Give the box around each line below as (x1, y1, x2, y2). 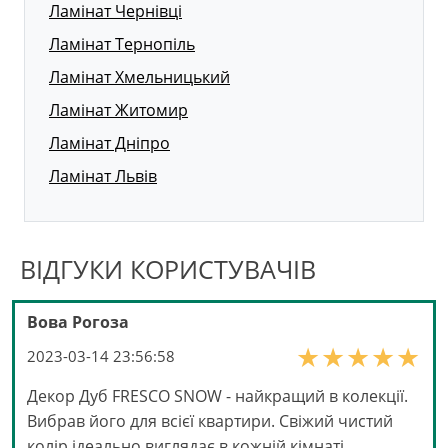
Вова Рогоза (27, 311, 129, 334)
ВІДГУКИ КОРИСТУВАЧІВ (20, 252, 316, 287)
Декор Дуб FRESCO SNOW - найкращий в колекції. (27, 385, 408, 408)
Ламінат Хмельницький (49, 66, 230, 89)
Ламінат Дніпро (49, 132, 170, 155)
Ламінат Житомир (49, 99, 188, 122)
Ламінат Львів (49, 165, 157, 188)
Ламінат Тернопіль (49, 33, 195, 56)
